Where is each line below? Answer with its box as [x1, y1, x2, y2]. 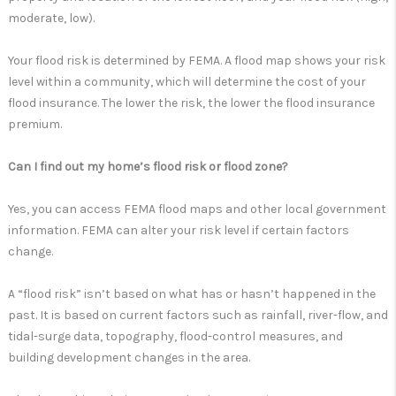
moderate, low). [8, 11, 95, 27]
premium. [8, 117, 62, 133]
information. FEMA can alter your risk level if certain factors [8, 223, 349, 239]
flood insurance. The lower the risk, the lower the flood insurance [8, 95, 375, 111]
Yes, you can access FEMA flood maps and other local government [8, 202, 386, 217]
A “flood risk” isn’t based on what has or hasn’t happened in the [8, 286, 376, 302]
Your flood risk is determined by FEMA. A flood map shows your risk [8, 53, 385, 69]
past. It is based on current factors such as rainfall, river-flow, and [8, 308, 388, 324]
